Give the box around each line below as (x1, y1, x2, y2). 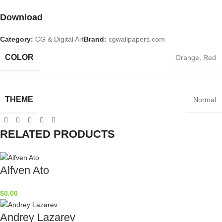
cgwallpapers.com (109, 35, 165, 43)
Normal (193, 95, 216, 104)
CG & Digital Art (35, 35, 84, 43)
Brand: (84, 35, 109, 43)
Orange (175, 53, 199, 61)
